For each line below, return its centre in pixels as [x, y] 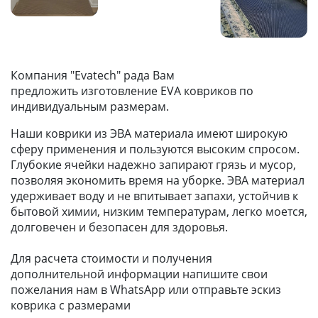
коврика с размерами [71, 306]
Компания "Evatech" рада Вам [93, 76]
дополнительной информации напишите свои [139, 274]
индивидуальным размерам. [90, 107]
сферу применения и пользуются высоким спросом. [155, 149]
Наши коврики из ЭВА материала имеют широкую [149, 134]
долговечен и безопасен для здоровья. [119, 227]
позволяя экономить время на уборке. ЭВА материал [158, 181]
